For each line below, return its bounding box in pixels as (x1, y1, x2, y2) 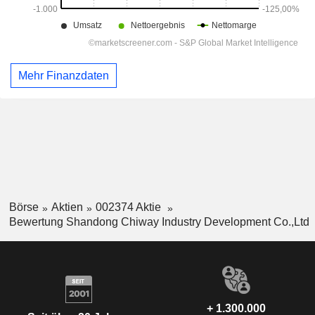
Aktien (51, 201, 83, 214)
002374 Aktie (95, 201, 164, 214)
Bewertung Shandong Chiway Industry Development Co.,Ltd (8, 216, 309, 229)
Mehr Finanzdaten (18, 69, 109, 82)
